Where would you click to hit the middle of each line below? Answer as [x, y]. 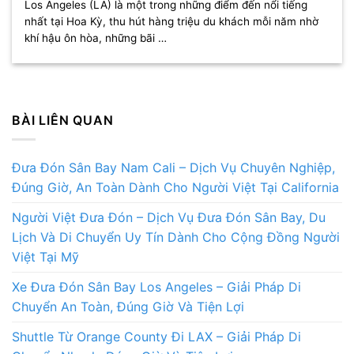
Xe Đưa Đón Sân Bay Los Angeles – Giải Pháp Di [156, 287]
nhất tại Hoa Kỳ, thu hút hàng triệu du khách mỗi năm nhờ [172, 22]
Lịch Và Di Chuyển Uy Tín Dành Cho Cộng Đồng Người [176, 237]
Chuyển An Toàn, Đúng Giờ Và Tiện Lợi [128, 307]
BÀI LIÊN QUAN [63, 120]
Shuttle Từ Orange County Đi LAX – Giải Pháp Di [156, 337]
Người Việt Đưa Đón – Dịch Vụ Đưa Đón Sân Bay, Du [169, 218]
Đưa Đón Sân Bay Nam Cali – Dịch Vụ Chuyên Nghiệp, [173, 168]
